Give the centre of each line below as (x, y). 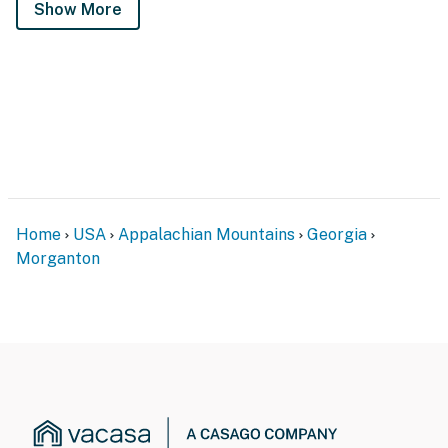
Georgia (337, 234)
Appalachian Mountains (206, 234)
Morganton (58, 258)
